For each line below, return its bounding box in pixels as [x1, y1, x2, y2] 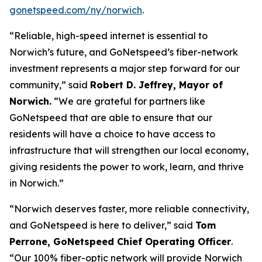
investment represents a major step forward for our [9, 63, 240, 74]
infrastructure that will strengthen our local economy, [9, 144, 249, 156]
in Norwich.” [9, 177, 64, 189]
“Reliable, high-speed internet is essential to [9, 30, 208, 42]
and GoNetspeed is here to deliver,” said [9, 219, 195, 231]
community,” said [9, 79, 90, 91]
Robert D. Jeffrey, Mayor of [90, 79, 223, 91]
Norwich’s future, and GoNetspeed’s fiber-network [9, 46, 238, 58]
